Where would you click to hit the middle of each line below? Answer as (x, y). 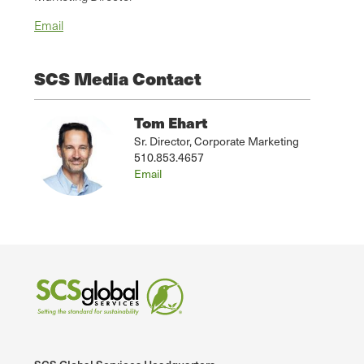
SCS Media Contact (118, 78)
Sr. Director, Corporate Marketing (217, 141)
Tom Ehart (171, 122)
